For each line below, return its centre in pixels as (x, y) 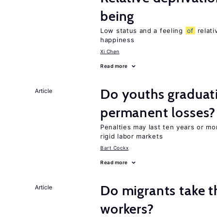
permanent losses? (158, 112)
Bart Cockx (114, 148)
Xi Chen (110, 51)
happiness (117, 40)
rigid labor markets (132, 136)
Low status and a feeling (143, 31)
